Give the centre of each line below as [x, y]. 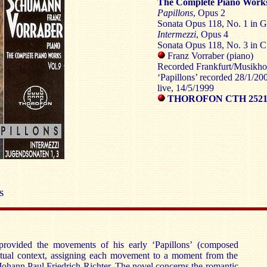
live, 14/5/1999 [185, 88]
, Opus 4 [212, 34]
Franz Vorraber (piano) [210, 56]
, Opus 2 [209, 13]
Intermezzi [176, 34]
